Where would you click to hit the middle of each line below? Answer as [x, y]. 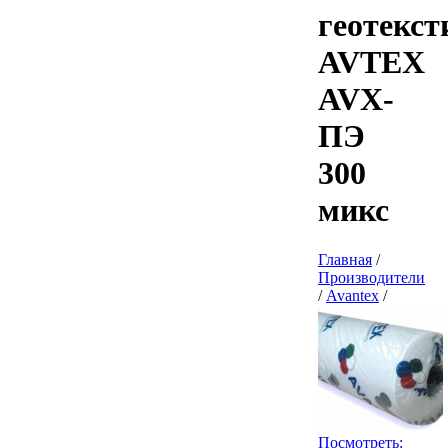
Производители [371, 277]
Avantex [352, 295]
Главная [345, 259]
